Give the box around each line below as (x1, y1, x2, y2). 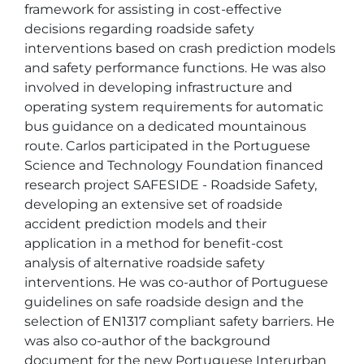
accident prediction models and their (24, 216, 270, 232)
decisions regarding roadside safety (24, 21, 258, 37)
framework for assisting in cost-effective (24, 2, 285, 17)
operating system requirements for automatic (24, 99, 327, 115)
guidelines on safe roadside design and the (24, 294, 307, 310)
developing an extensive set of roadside (24, 197, 286, 212)
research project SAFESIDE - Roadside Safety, (24, 177, 320, 193)
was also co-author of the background (24, 333, 274, 349)
